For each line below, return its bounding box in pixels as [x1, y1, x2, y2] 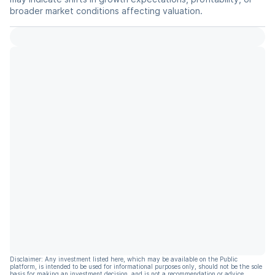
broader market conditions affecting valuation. [10, 6, 203, 16]
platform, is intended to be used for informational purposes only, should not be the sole [10, 263, 262, 270]
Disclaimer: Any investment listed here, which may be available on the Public [10, 255, 238, 263]
